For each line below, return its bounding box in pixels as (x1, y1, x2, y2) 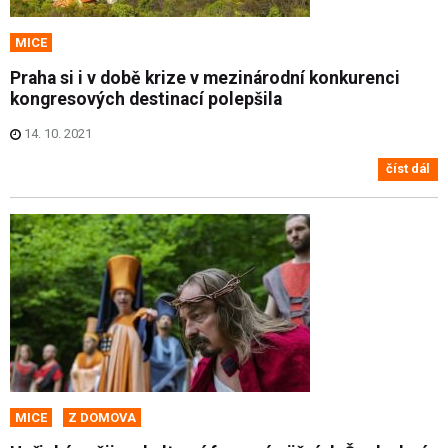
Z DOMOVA (68, 409, 136, 425)
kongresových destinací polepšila (10, 88, 282, 109)
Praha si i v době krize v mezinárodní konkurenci (10, 67, 400, 88)
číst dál (386, 161, 430, 177)
